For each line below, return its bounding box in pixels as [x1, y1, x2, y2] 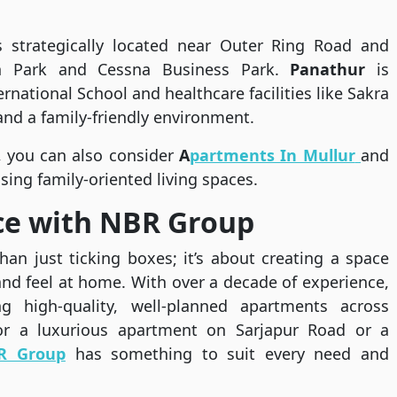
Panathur [290, 58, 366, 81]
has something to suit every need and [65, 343, 390, 365]
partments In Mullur [190, 144, 355, 167]
